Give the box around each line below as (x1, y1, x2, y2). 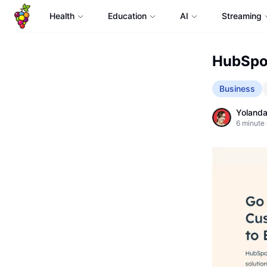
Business (219, 83, 255, 94)
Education (107, 11, 147, 21)
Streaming (221, 11, 262, 21)
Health (49, 11, 74, 21)
